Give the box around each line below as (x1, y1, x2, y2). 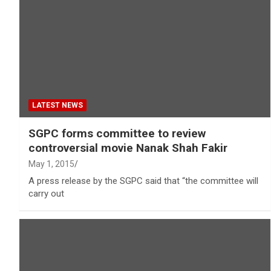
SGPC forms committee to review (28, 126, 206, 141)
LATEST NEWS (32, 101, 83, 110)
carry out (28, 188, 64, 200)
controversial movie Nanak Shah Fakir (28, 141, 227, 155)
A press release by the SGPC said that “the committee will (28, 175, 258, 187)
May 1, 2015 (28, 159, 74, 169)
